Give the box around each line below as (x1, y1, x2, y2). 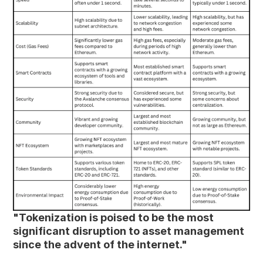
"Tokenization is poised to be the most (13, 211, 214, 224)
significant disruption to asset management (13, 224, 245, 237)
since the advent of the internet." (13, 238, 188, 251)
